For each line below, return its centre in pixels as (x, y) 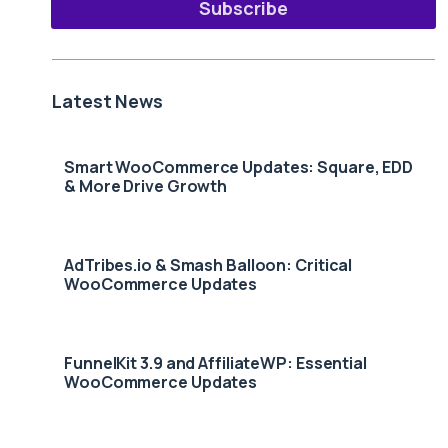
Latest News (107, 101)
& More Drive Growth (146, 186)
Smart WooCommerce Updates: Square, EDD (239, 167)
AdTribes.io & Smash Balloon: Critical (208, 265)
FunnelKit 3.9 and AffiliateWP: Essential (215, 363)
